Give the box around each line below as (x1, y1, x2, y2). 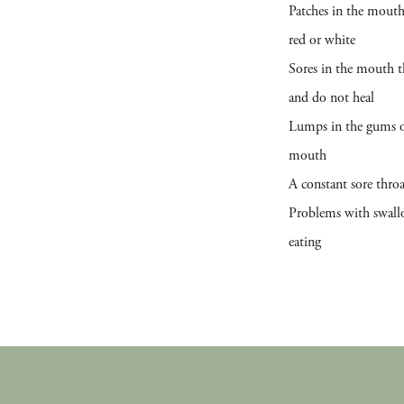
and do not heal (289, 88, 375, 107)
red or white (289, 31, 356, 50)
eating (289, 233, 322, 252)
